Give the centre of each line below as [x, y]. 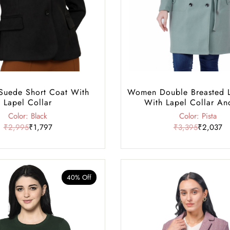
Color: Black [28, 116]
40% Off [79, 177]
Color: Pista [198, 116]
